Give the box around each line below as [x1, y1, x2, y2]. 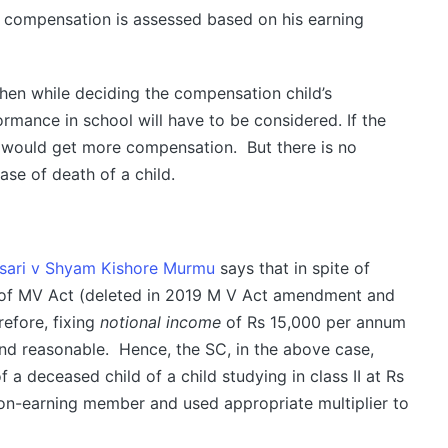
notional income [99, 312, 221, 333]
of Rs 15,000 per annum [220, 312, 406, 333]
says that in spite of [214, 258, 370, 279]
